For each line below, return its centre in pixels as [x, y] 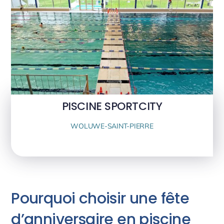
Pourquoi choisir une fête [100, 199]
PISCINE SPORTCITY [112, 106]
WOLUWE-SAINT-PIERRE [112, 126]
